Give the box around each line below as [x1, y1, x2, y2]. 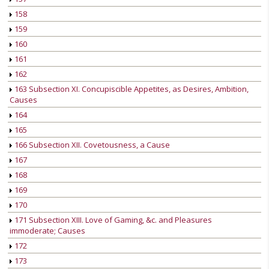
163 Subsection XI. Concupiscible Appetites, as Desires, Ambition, [13, 83, 249, 95]
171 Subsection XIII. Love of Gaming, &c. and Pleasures [13, 214, 212, 226]
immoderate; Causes [10, 225, 85, 237]
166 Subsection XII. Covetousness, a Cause [13, 139, 170, 151]
